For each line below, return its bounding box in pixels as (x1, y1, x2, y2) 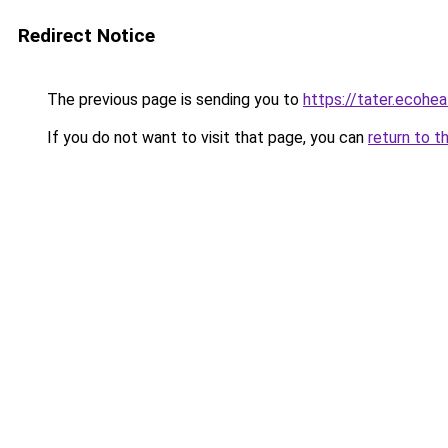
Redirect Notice (18, 24, 155, 47)
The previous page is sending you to (43, 90, 303, 109)
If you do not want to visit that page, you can (43, 128, 368, 147)
